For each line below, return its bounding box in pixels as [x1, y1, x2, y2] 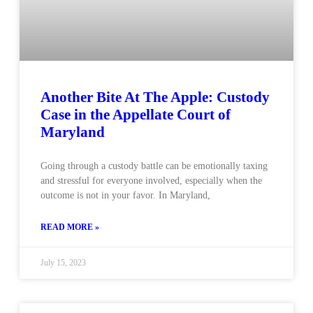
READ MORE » [41, 222, 99, 232]
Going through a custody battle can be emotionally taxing [41, 161, 268, 171]
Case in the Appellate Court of [41, 106, 231, 123]
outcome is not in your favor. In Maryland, [41, 190, 210, 201]
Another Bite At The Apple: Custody [41, 89, 270, 105]
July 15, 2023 [41, 258, 86, 268]
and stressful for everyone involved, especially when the [41, 175, 262, 186]
